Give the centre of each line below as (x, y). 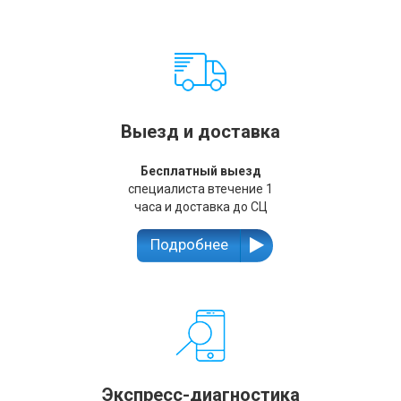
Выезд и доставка (200, 131)
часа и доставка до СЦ (200, 206)
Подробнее (189, 244)
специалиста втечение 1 (200, 188)
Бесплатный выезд (200, 171)
